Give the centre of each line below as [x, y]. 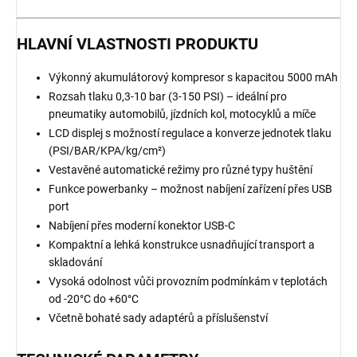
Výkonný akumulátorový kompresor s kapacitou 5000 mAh [193, 78]
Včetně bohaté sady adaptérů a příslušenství [158, 318]
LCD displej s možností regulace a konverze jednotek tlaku [190, 133]
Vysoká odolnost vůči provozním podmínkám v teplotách [188, 282]
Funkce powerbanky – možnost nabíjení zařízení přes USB [190, 189]
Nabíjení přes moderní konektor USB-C [142, 226]
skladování [75, 263]
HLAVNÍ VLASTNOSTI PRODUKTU [137, 44]
